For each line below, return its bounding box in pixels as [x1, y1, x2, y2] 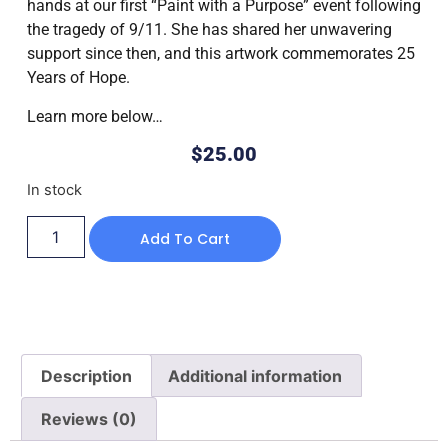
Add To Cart [139, 228, 230, 249]
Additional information [167, 365, 342, 386]
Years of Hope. [26, 68, 130, 88]
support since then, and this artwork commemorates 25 [26, 44, 415, 64]
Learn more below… [26, 106, 163, 126]
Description [41, 365, 133, 386]
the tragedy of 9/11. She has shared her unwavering [26, 20, 392, 40]
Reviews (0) [41, 409, 138, 430]
